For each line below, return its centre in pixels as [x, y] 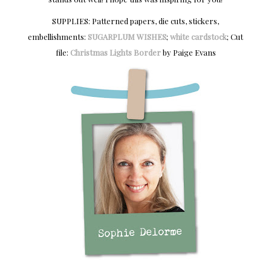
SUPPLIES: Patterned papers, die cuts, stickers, [135, 21]
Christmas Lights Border [115, 53]
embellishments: [58, 37]
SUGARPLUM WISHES [127, 37]
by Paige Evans [188, 53]
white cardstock [198, 37]
